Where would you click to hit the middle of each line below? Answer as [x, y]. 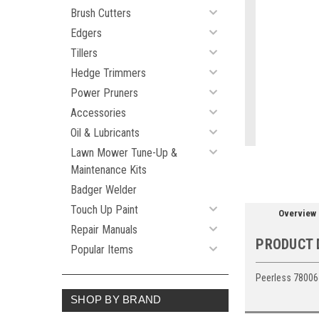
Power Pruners [104, 93]
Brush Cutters [101, 13]
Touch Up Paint [104, 210]
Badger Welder [104, 190]
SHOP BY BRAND [116, 299]
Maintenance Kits [109, 170]
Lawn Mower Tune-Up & [124, 153]
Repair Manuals [104, 230]
